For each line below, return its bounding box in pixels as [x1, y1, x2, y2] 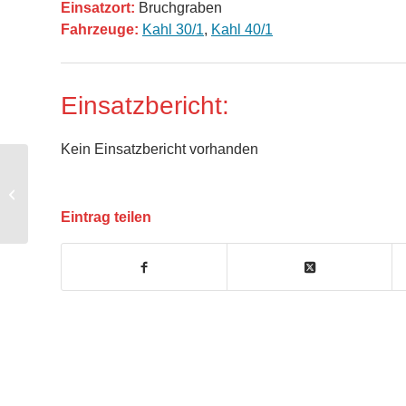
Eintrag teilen [61, 209, 151, 226]
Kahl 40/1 [211, 22, 273, 38]
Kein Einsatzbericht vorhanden [61, 141, 258, 158]
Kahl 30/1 [142, 22, 204, 38]
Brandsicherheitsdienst [32, 187, 151, 200]
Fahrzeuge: [61, 22, 139, 38]
